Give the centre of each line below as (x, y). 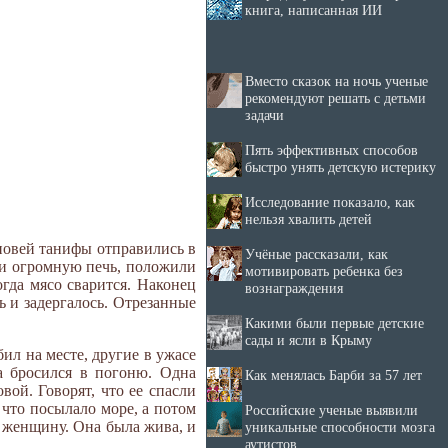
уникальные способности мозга (340, 427)
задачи (264, 115)
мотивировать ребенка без (324, 271)
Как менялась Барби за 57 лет (333, 375)
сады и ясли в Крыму (308, 340)
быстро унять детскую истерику (340, 167)
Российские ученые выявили (331, 410)
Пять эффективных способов (331, 150)
